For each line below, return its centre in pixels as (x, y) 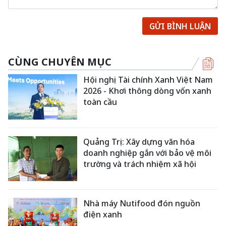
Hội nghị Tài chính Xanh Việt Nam (148, 80)
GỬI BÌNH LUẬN (180, 26)
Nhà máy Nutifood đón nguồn (142, 204)
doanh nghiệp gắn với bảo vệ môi (148, 153)
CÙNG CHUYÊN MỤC (60, 62)
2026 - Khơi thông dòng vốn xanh (148, 91)
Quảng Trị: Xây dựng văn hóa (139, 142)
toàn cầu (100, 102)
